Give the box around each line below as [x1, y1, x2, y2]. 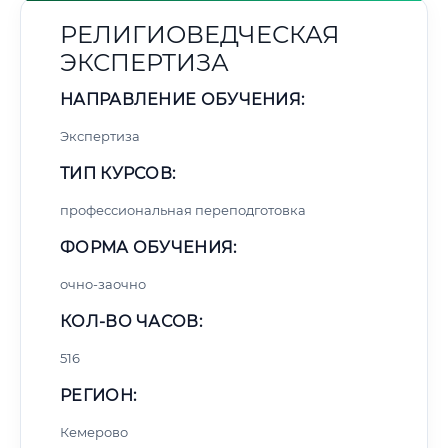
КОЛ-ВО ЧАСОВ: [60, 312, 202, 331]
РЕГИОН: [60, 386, 137, 405]
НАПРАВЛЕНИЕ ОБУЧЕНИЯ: [60, 90, 305, 109]
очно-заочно [60, 276, 146, 292]
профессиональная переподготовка [60, 202, 306, 218]
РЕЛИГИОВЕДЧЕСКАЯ [60, 20, 340, 49]
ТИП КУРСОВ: [60, 164, 176, 183]
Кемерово [60, 424, 128, 440]
